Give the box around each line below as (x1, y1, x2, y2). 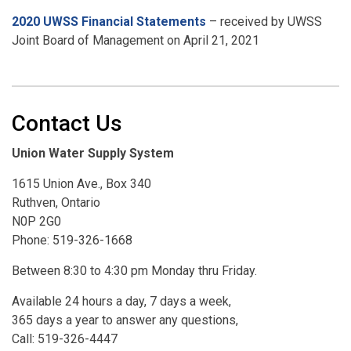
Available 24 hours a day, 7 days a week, (12, 294, 231, 309)
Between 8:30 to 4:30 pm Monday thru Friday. (12, 263, 257, 278)
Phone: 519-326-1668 (12, 233, 132, 248)
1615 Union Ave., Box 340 (12, 176, 151, 191)
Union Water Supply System (12, 146, 174, 161)
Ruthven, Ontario (12, 195, 100, 210)
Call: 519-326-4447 (12, 331, 118, 346)
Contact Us (12, 110, 122, 136)
